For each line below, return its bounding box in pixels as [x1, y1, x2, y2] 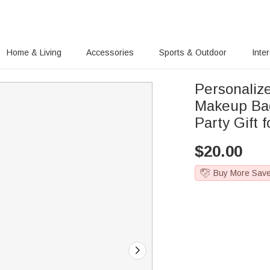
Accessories [86, 48, 134, 57]
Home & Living [6, 48, 61, 57]
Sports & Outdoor [159, 48, 227, 57]
